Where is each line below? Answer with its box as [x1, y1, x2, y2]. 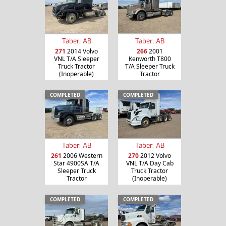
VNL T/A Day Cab [126, 158, 174, 167]
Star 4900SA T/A [53, 158, 99, 167]
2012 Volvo [139, 151, 171, 160]
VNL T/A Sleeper [53, 54, 99, 63]
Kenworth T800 [128, 54, 171, 63]
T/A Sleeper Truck [125, 62, 175, 71]
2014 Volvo [66, 46, 98, 55]
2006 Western [61, 151, 102, 160]
